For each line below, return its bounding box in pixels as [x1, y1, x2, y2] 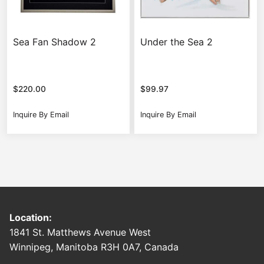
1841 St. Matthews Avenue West [9, 226, 151, 238]
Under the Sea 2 [140, 35, 213, 48]
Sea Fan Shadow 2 [13, 35, 96, 48]
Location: [9, 211, 52, 223]
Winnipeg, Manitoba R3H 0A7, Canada [9, 240, 179, 253]
